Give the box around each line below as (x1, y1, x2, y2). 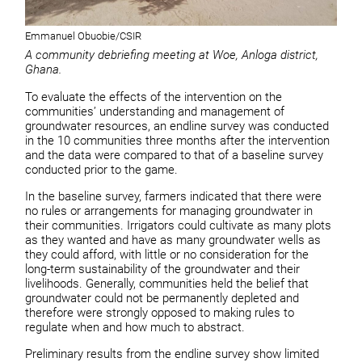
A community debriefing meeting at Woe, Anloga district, (25, 48, 319, 63)
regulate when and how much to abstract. (25, 319, 246, 335)
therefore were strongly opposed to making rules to (25, 305, 295, 320)
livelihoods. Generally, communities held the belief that (25, 276, 309, 291)
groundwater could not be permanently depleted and (25, 290, 300, 305)
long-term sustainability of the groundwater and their (25, 261, 301, 276)
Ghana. (25, 62, 63, 78)
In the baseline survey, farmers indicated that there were (25, 188, 322, 204)
